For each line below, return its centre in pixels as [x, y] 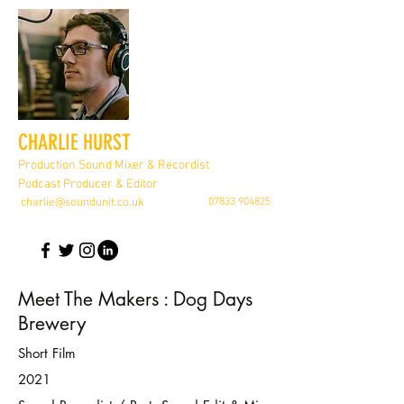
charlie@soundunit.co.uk [83, 203]
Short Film [47, 353]
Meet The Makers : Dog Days [135, 299]
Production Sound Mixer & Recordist [114, 165]
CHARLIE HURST [74, 142]
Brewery [52, 323]
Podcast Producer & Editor [88, 184]
